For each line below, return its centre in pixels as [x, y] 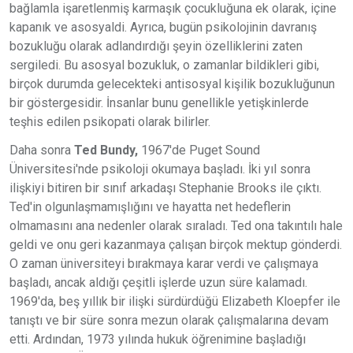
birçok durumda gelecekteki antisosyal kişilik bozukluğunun [172, 84]
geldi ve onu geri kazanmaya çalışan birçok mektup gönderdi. [176, 244]
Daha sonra [40, 150]
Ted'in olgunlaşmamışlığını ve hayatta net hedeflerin [150, 206]
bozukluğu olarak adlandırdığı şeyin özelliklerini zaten [156, 46]
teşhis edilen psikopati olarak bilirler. [110, 121]
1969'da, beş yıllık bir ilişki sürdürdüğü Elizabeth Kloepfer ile [175, 301]
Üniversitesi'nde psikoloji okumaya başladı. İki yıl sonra [160, 169]
